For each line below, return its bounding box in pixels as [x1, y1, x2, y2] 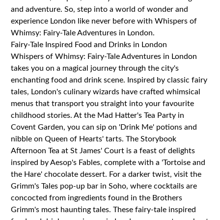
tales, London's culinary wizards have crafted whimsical [11, 87, 201, 96]
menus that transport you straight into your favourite [11, 99, 194, 108]
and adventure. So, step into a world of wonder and [11, 5, 189, 13]
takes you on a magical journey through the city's [11, 64, 179, 72]
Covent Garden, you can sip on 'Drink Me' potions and [11, 123, 197, 131]
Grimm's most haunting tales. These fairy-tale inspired [11, 205, 196, 214]
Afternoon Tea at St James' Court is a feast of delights [11, 146, 195, 155]
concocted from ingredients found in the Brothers [11, 193, 183, 202]
